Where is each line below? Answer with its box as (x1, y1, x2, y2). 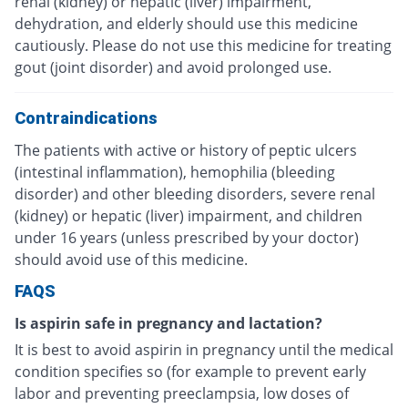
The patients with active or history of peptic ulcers (15, 139, 357, 160)
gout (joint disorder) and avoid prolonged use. (15, 56, 331, 77)
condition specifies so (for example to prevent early (15, 361, 366, 382)
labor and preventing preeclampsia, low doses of (15, 382, 349, 403)
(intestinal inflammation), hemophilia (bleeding (15, 161, 335, 182)
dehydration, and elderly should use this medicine (15, 13, 358, 34)
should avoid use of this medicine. (15, 249, 248, 270)
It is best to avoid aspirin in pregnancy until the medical (15, 339, 393, 360)
